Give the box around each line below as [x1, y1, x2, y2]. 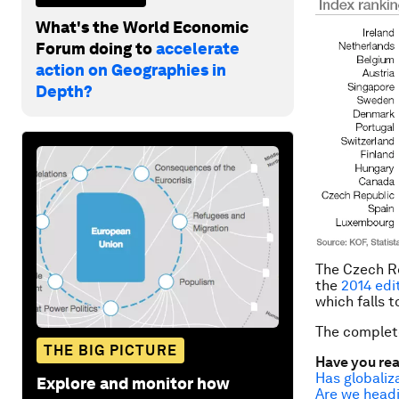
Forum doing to [36, 38, 156, 58]
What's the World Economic [36, 17, 248, 37]
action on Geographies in [36, 60, 226, 79]
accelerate [156, 38, 240, 58]
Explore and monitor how [37, 373, 230, 393]
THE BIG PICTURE [44, 341, 177, 359]
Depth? [36, 81, 93, 101]
